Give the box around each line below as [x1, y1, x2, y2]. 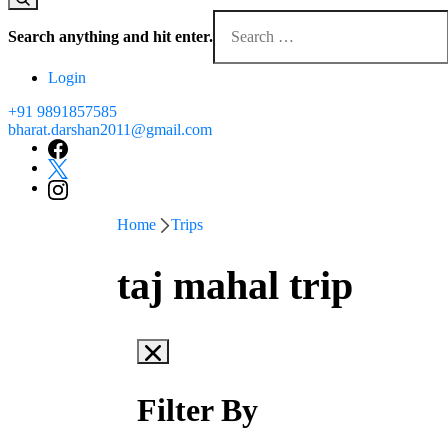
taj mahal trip [117, 263, 353, 309]
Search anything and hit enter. [8, 27, 213, 45]
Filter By [137, 392, 258, 429]
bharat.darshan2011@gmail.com [8, 120, 212, 138]
